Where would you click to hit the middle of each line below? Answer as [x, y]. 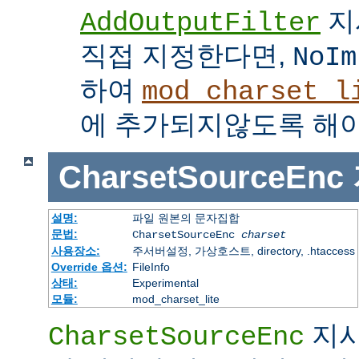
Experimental [165, 283]
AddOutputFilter [200, 23]
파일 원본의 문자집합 [186, 218]
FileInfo [151, 267]
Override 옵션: [89, 267]
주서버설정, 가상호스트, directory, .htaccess [243, 251]
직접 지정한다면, [186, 55]
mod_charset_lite [175, 299]
